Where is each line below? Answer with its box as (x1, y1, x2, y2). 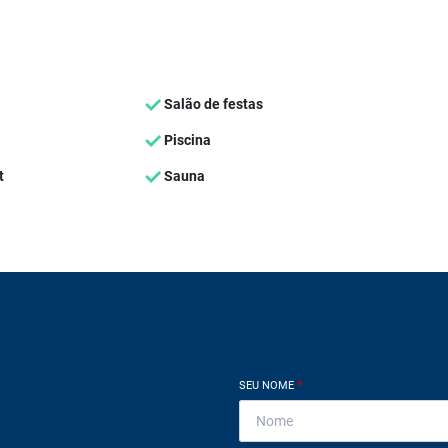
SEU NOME (239, 379, 297, 392)
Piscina (160, 132, 211, 148)
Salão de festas (160, 96, 263, 112)
